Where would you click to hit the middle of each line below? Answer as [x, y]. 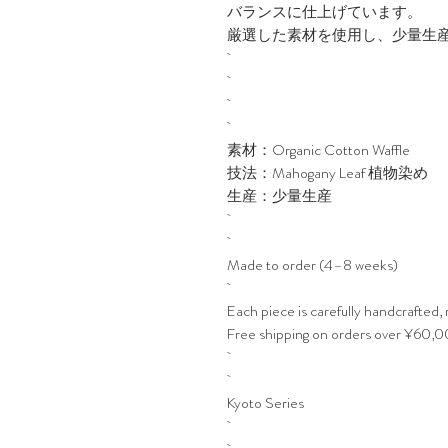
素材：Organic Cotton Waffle [318, 150]
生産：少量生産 [279, 196]
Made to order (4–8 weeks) [312, 265]
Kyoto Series [265, 403]
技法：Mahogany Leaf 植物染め [327, 173]
